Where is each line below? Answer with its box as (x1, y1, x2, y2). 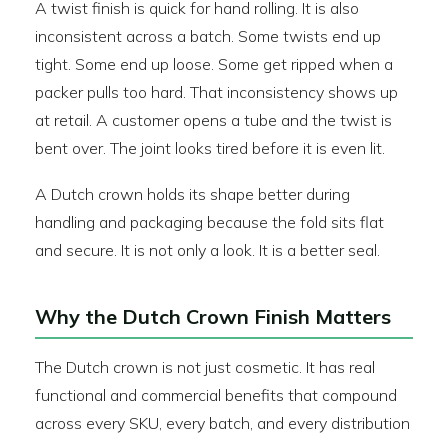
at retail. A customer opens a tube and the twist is (35, 110, 392, 130)
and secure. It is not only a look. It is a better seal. (35, 240, 380, 260)
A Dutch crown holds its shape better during (35, 184, 350, 204)
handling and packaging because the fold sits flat (35, 212, 384, 232)
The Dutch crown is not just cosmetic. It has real (35, 357, 375, 377)
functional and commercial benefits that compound (35, 385, 397, 405)
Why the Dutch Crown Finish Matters (35, 304, 391, 329)
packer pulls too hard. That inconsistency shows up (35, 82, 398, 102)
